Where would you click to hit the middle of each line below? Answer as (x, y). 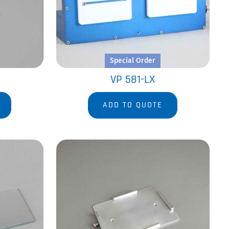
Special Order (132, 61)
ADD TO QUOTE (133, 105)
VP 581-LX (133, 80)
